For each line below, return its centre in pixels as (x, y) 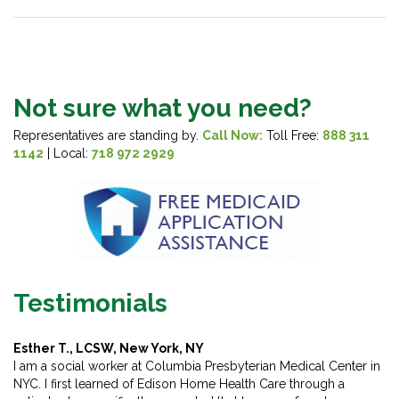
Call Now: (232, 135)
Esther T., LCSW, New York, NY (109, 348)
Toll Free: (293, 135)
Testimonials (90, 303)
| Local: (68, 153)
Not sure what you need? (163, 108)
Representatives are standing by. (108, 135)
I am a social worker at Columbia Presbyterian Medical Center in (197, 366)
